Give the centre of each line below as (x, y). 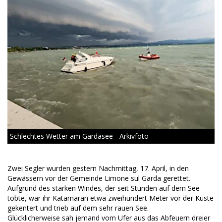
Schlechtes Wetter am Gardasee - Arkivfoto (79, 136)
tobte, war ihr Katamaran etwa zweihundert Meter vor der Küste (111, 198)
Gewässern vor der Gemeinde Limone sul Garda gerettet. (99, 178)
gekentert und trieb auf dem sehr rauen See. (78, 208)
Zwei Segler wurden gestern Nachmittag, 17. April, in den (98, 168)
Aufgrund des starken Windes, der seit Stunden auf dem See (104, 188)
